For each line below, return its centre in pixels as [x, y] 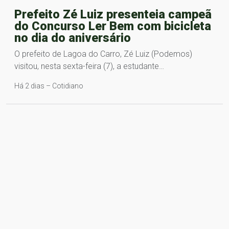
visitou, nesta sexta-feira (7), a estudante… [89, 66]
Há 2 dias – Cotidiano [49, 86]
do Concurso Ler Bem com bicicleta [113, 26]
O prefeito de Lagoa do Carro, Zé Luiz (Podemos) [103, 54]
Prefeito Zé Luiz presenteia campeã [113, 14]
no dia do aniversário [73, 38]
